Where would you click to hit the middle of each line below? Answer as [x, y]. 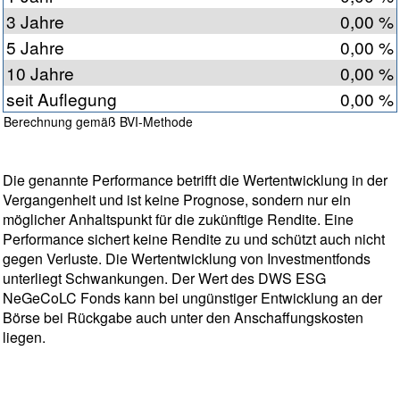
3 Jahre [35, 21]
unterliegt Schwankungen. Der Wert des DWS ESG [164, 279]
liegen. [24, 337]
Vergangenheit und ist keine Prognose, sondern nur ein [177, 200]
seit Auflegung [62, 99]
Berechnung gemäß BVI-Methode [98, 122]
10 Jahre [40, 73]
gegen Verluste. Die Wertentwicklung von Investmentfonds [187, 259]
